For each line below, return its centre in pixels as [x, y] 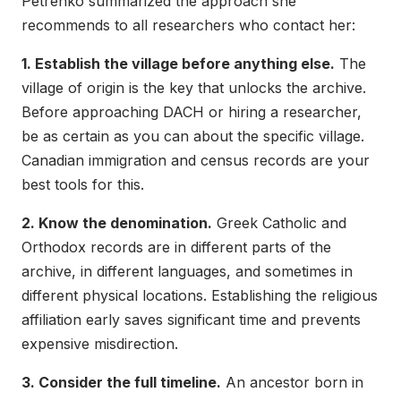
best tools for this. [83, 185]
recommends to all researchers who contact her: [188, 26]
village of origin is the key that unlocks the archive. [194, 88]
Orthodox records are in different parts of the [176, 247]
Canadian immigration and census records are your [196, 161]
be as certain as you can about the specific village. [193, 137]
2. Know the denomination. [117, 223]
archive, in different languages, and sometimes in [187, 272]
